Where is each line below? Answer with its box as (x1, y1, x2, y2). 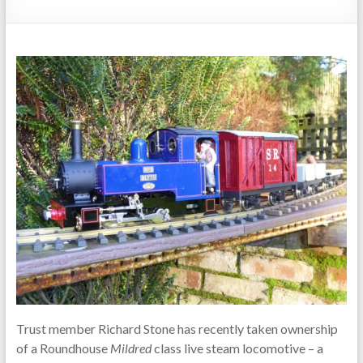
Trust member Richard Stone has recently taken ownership (15, 320, 338, 336)
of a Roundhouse (15, 340, 110, 356)
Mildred (109, 340, 152, 356)
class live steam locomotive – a (151, 340, 323, 356)
